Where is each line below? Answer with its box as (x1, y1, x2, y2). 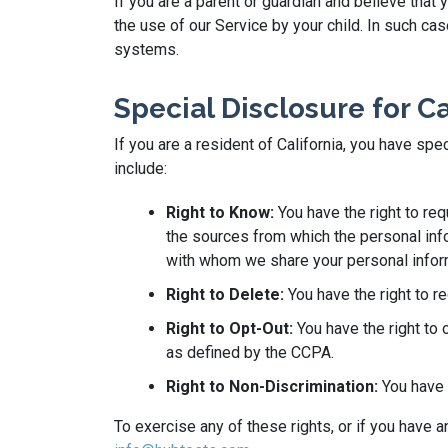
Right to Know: (166, 203, 274, 222)
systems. (114, 40, 179, 59)
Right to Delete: (166, 285, 284, 304)
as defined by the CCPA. (166, 343, 334, 362)
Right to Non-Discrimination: (166, 377, 378, 396)
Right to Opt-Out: (166, 319, 293, 338)
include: (114, 159, 167, 178)
